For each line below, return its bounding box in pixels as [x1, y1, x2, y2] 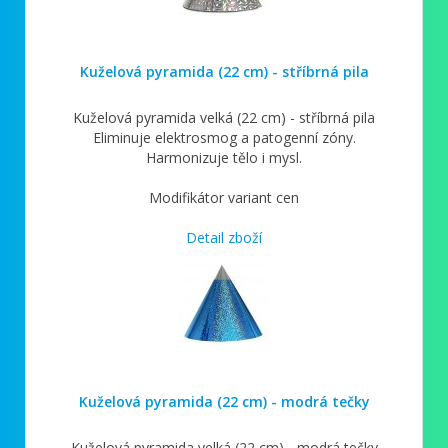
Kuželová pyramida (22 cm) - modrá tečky [78, 391, 370, 411]
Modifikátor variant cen [149, 187, 299, 207]
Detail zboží [186, 227, 262, 247]
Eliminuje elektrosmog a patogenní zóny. [92, 127, 356, 147]
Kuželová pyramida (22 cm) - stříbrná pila [79, 61, 369, 81]
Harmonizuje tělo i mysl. [146, 147, 302, 167]
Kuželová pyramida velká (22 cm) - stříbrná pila [73, 107, 375, 127]
